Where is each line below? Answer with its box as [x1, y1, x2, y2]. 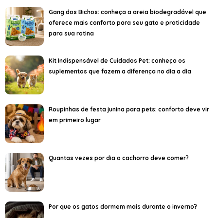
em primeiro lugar [49, 116, 101, 124]
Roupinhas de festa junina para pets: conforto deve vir [49, 105, 209, 113]
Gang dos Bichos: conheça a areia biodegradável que [49, 8, 206, 16]
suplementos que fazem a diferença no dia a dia [49, 67, 191, 75]
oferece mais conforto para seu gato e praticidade [49, 18, 200, 26]
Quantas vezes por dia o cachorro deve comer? [49, 154, 189, 162]
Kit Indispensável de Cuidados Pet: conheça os [49, 56, 185, 64]
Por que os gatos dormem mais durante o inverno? [49, 202, 197, 210]
